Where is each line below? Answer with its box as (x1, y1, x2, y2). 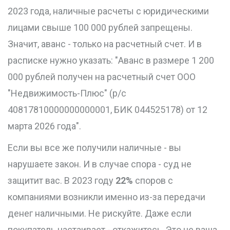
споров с (133, 175, 173, 186)
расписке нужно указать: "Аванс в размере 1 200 (8, 55, 214, 66)
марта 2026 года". (8, 121, 81, 132)
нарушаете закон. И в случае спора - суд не (8, 159, 191, 170)
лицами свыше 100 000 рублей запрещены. (8, 22, 193, 33)
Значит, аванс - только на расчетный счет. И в (8, 39, 202, 50)
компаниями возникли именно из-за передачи (8, 191, 205, 203)
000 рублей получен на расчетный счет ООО (8, 71, 196, 83)
